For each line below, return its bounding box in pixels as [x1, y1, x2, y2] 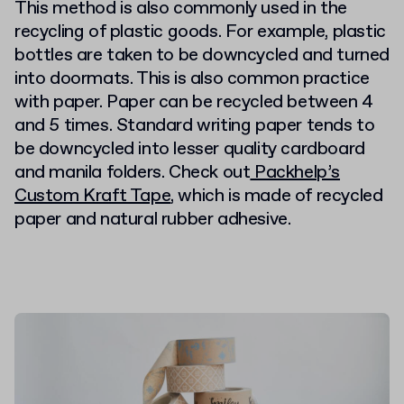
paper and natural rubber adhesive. [14, 207, 291, 232]
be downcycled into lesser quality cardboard [14, 136, 365, 161]
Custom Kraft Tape [14, 183, 171, 208]
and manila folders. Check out [14, 160, 251, 185]
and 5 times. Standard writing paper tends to [14, 113, 375, 138]
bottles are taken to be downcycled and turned [14, 42, 390, 68]
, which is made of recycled [170, 183, 383, 208]
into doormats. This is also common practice [14, 66, 370, 91]
